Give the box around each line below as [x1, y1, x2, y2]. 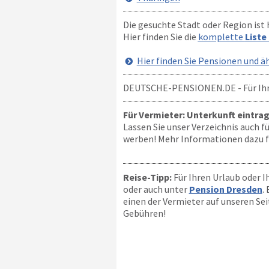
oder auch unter [122, 183, 189, 195]
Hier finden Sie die [122, 31, 198, 43]
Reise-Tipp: [122, 171, 172, 183]
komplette [198, 31, 245, 43]
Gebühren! [122, 207, 166, 219]
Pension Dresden [189, 183, 262, 195]
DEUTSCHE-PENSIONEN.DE [122, 82, 236, 94]
